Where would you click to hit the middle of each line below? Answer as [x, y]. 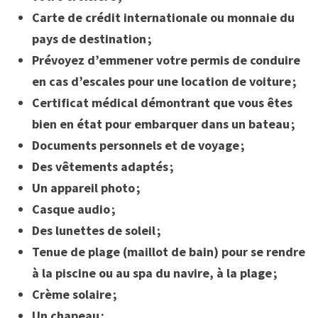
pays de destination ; [92, 39]
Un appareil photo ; [87, 188]
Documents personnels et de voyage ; [138, 146]
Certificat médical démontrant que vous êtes [162, 103]
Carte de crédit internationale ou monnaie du [163, 18]
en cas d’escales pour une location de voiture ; [164, 82]
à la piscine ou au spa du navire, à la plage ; [154, 273]
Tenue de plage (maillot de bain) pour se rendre [168, 252]
